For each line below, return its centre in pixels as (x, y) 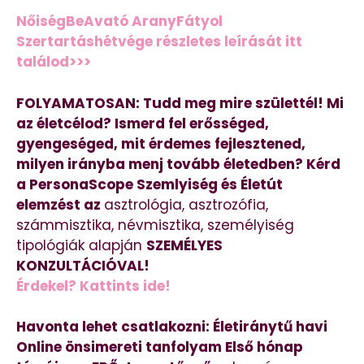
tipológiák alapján (81, 245)
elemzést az (60, 204)
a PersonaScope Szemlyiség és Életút (149, 184)
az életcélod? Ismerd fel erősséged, (143, 123)
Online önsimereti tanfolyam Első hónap (160, 347)
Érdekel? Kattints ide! (93, 286)
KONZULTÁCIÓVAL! (83, 265)
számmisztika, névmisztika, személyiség (155, 225)
